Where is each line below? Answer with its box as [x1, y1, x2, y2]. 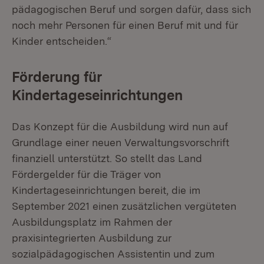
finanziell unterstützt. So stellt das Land [12, 152, 202, 164]
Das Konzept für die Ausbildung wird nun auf [12, 120, 228, 133]
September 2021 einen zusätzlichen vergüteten [12, 200, 236, 212]
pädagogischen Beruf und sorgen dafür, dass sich [12, 3, 251, 15]
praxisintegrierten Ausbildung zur [12, 232, 171, 244]
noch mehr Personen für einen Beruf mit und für [12, 19, 238, 31]
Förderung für [12, 68, 102, 85]
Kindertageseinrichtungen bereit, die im [12, 184, 200, 196]
